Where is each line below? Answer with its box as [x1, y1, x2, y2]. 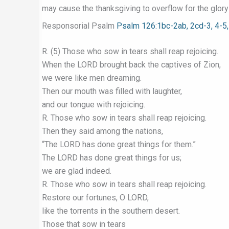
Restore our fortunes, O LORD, [42, 193, 149, 202]
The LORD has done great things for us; [42, 153, 181, 163]
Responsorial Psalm [42, 21, 117, 31]
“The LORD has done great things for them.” [42, 140, 196, 149]
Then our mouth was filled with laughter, [42, 86, 182, 96]
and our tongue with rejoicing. [42, 100, 145, 109]
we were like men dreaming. [42, 73, 142, 83]
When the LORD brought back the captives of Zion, [42, 60, 221, 70]
